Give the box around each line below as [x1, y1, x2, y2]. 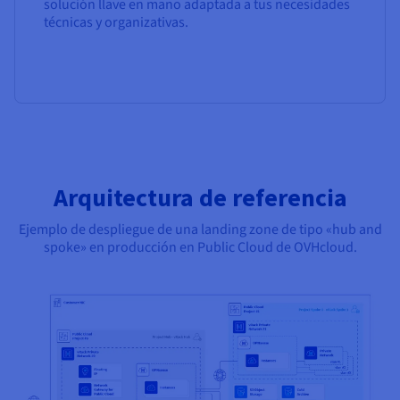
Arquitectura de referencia [53, 181, 347, 214]
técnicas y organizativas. [44, 12, 188, 33]
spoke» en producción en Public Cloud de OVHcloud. [43, 237, 357, 258]
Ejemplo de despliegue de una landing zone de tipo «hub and [18, 220, 382, 240]
